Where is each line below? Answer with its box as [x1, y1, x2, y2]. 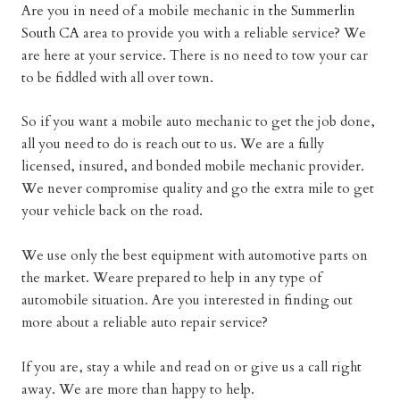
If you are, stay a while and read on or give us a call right [21, 357, 362, 377]
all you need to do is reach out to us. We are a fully [21, 135, 324, 154]
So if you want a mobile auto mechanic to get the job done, [21, 112, 375, 132]
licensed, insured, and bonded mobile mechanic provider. [21, 157, 364, 177]
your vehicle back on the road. [21, 202, 203, 221]
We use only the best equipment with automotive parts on [21, 246, 368, 266]
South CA [21, 23, 79, 43]
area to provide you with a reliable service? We [79, 23, 366, 43]
